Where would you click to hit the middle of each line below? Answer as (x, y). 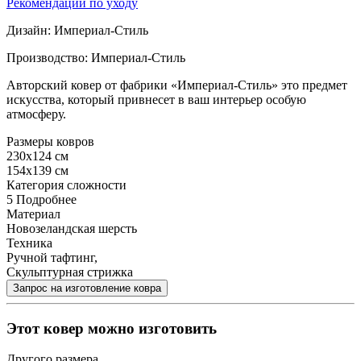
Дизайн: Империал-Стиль (77, 30)
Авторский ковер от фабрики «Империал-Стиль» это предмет (177, 85)
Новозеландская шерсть (72, 228)
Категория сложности (66, 185)
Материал (33, 214)
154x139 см (37, 170)
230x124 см (37, 156)
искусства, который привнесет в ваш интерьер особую (156, 99)
